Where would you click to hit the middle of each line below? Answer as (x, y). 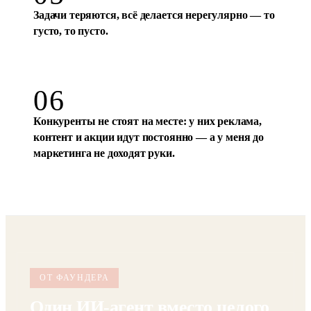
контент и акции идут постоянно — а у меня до (149, 186)
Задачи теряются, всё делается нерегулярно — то (154, 64)
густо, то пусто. (71, 80)
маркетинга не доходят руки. (104, 202)
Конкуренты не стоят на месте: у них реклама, (148, 170)
